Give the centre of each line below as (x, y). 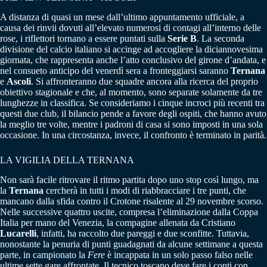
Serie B (182, 38)
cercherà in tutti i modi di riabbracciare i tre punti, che (145, 190)
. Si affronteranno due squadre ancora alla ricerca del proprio (145, 81)
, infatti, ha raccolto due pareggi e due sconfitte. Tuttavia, (143, 233)
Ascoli (19, 81)
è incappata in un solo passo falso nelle (179, 254)
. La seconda (221, 38)
